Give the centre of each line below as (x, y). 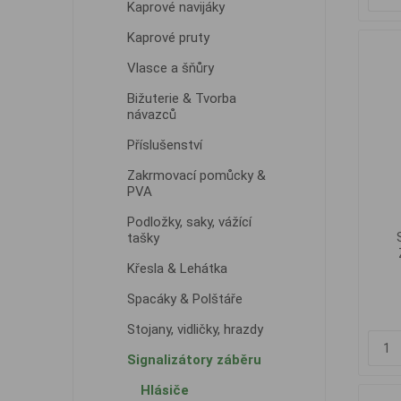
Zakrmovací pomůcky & (196, 175)
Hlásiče (164, 390)
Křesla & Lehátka (177, 269)
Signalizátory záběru (194, 360)
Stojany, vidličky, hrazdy (195, 329)
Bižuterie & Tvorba (181, 98)
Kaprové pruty (168, 38)
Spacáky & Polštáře (184, 299)
